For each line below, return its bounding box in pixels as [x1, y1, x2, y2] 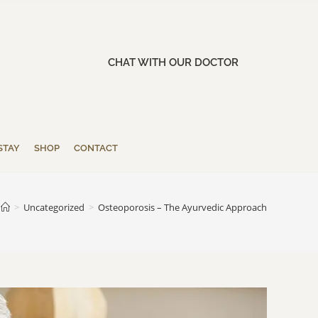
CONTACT [73, 143, 118, 153]
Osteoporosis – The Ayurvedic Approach [98, 201, 267, 214]
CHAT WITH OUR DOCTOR [107, 56, 238, 69]
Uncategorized [23, 201, 84, 214]
